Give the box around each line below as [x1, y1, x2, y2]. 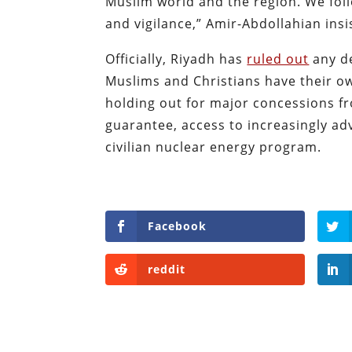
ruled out [247, 49, 310, 68]
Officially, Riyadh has [105, 49, 247, 68]
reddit [148, 262, 186, 277]
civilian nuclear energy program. [105, 137, 322, 156]
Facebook [148, 218, 207, 233]
